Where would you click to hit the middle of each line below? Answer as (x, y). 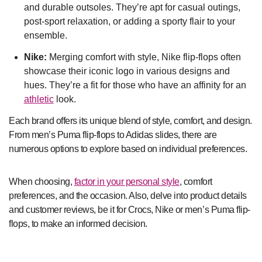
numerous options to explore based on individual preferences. (128, 149)
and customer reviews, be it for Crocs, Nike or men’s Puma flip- (130, 209)
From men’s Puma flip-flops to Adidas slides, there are (113, 135)
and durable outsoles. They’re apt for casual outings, (132, 8)
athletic (39, 99)
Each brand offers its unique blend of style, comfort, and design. (130, 120)
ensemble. (45, 36)
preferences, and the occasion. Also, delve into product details (128, 195)
